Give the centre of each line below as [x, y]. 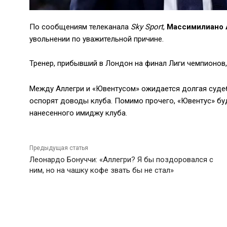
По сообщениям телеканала [80, 27]
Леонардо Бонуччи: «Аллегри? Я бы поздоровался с [121, 160]
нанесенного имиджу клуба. [78, 113]
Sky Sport [147, 27]
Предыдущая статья [59, 148]
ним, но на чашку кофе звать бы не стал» [102, 171]
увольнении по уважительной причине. [97, 39]
